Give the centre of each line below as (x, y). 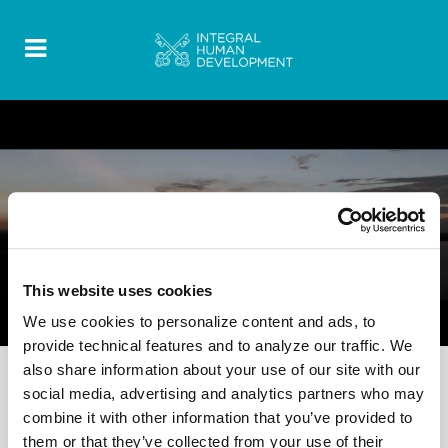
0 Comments (259, 281)
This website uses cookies (118, 290)
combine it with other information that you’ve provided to (218, 418)
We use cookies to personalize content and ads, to (199, 322)
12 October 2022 (111, 282)
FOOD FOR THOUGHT (119, 253)
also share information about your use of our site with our (221, 370)
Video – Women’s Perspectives (180, 312)
